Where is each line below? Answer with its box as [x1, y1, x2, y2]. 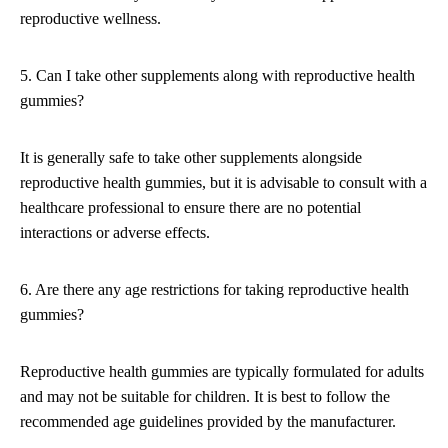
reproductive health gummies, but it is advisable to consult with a [20, 174, 427, 192]
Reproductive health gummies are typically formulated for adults [20, 363, 424, 381]
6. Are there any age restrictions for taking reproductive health [20, 281, 409, 299]
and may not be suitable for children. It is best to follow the [20, 388, 390, 406]
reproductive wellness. [20, 10, 161, 28]
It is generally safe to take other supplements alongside [20, 149, 362, 167]
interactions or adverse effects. [20, 224, 210, 242]
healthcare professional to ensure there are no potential [20, 199, 361, 217]
